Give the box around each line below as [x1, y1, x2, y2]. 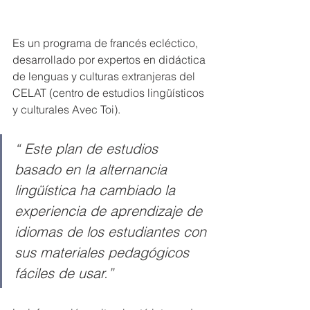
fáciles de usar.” [15, 264, 113, 282]
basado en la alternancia [15, 160, 171, 178]
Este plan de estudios [24, 139, 162, 157]
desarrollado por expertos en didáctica [12, 52, 208, 66]
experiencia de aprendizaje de [15, 201, 206, 219]
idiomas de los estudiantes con [15, 222, 210, 240]
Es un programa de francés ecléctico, [12, 35, 201, 50]
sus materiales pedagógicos [15, 243, 193, 261]
